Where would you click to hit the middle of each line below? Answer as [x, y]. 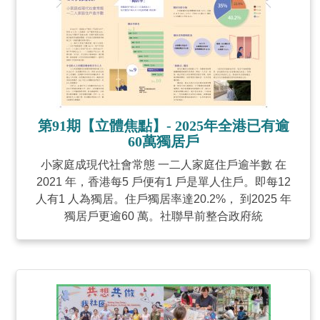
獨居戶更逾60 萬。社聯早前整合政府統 [163, 216]
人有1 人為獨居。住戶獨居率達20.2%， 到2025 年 [163, 199]
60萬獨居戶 [163, 141]
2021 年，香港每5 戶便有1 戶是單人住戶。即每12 [163, 182]
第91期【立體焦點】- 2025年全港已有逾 [163, 126]
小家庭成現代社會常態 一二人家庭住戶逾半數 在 [163, 165]
